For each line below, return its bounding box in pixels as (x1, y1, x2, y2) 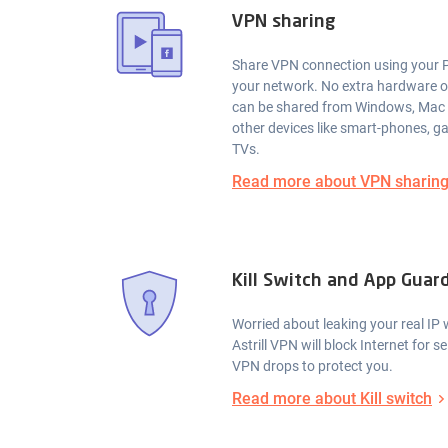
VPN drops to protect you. (232, 358, 393, 375)
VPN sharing (232, 13, 336, 32)
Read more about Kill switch (232, 389, 432, 409)
